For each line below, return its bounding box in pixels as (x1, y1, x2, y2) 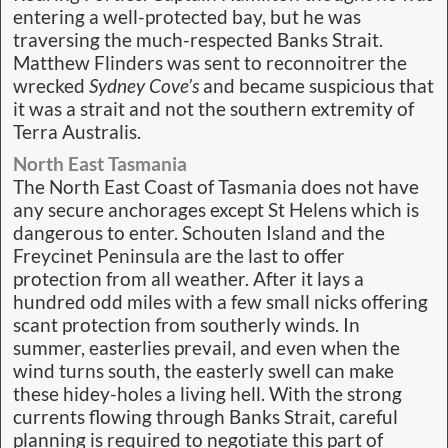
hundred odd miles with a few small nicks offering (13, 291, 428, 314)
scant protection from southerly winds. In (13, 314, 360, 337)
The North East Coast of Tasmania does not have (13, 176, 419, 199)
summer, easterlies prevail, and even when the (13, 337, 400, 360)
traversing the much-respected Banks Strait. (13, 29, 383, 52)
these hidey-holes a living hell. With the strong (13, 383, 402, 406)
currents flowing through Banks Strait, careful (13, 406, 398, 429)
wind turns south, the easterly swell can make (13, 360, 394, 383)
